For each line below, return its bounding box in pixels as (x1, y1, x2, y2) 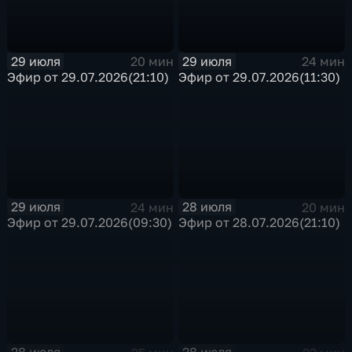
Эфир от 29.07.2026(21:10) (7, 68, 170, 85)
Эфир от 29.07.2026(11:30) (178, 68, 341, 85)
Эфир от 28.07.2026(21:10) (178, 214, 341, 231)
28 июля (182, 199, 233, 215)
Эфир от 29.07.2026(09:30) (7, 214, 173, 231)
